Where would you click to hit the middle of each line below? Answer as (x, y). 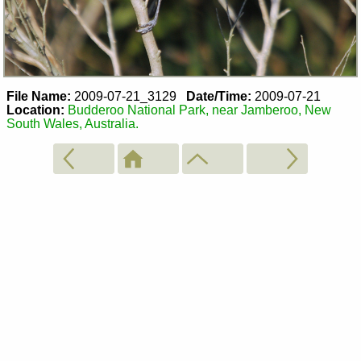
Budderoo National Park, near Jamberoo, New (199, 110)
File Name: (39, 97)
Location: (35, 110)
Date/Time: (219, 97)
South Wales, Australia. (73, 124)
